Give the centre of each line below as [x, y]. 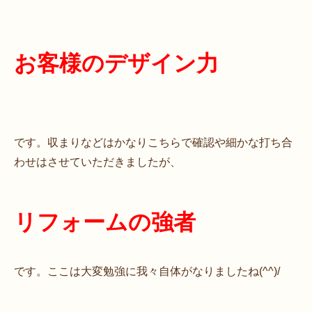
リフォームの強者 [105, 222]
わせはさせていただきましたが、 [97, 162]
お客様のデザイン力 [116, 63]
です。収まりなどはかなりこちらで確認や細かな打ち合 [153, 142]
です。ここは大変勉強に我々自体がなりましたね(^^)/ [147, 271]
